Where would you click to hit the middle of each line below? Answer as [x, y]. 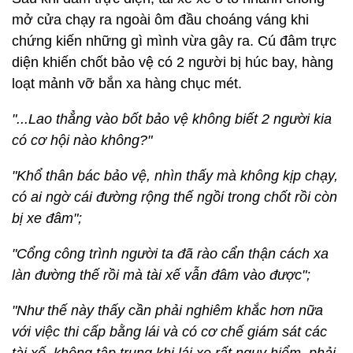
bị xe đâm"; [47, 218]
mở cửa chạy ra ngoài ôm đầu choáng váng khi [160, 20]
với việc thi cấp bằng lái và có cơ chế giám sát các [169, 332]
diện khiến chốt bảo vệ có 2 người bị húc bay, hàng [173, 62]
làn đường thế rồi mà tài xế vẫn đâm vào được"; [161, 275]
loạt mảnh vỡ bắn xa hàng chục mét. [127, 84]
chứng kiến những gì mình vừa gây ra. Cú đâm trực [174, 41]
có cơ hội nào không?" [82, 140]
